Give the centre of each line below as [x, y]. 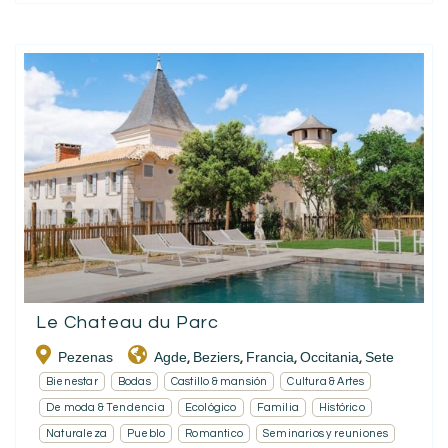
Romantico [214, 433]
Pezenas [85, 356]
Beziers [216, 356]
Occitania [329, 356]
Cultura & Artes [326, 381]
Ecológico [210, 407]
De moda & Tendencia [105, 407]
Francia [270, 356]
